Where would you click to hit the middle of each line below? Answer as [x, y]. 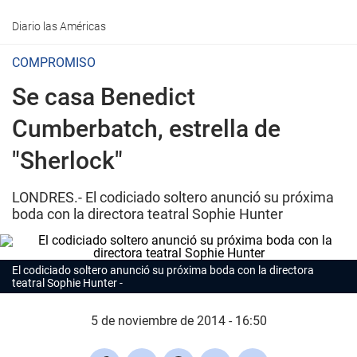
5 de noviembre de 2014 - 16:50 [178, 321]
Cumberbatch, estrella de [146, 129]
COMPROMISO [54, 63]
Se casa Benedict [104, 97]
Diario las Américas [59, 26]
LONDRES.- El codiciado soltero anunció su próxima [173, 197]
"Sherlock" [67, 161]
